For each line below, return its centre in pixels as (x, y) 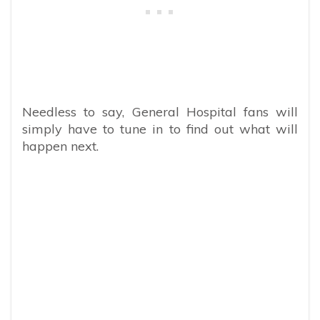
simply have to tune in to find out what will (160, 129)
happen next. (60, 146)
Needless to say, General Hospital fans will (160, 112)
